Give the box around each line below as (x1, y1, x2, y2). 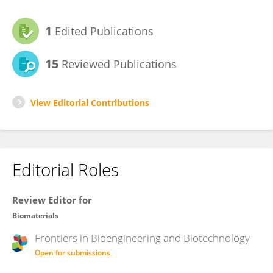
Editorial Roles (12, 158, 119, 181)
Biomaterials (12, 210, 58, 221)
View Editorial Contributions (30, 97, 149, 108)
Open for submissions (35, 247, 110, 258)
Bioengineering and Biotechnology (91, 231, 250, 245)
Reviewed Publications (58, 57, 177, 71)
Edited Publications (52, 24, 154, 38)
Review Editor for (12, 194, 92, 206)
